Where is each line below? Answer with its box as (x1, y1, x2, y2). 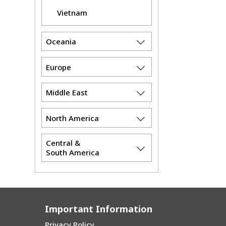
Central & (45, 137, 80, 148)
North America (45, 112, 99, 123)
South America (45, 147, 99, 157)
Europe (45, 62, 71, 72)
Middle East (45, 87, 88, 98)
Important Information (45, 202, 153, 215)
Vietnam (56, 7, 87, 18)
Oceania (45, 36, 76, 47)
